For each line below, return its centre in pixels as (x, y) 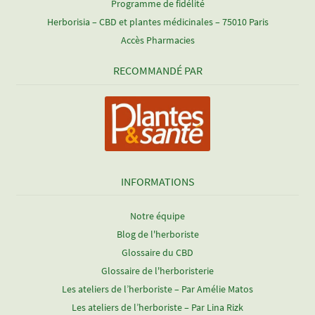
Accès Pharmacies (157, 40)
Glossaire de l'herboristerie (157, 270)
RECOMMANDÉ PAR (157, 71)
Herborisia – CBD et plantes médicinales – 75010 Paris (157, 21)
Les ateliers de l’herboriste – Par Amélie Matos (157, 289)
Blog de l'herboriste (157, 234)
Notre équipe (157, 216)
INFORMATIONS (157, 181)
